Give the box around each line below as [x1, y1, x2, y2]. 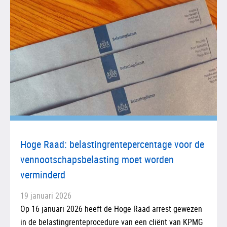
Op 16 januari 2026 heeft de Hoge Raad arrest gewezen [20, 203, 202, 214]
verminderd [20, 167, 65, 181]
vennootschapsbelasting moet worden [20, 152, 174, 166]
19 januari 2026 [20, 190, 71, 201]
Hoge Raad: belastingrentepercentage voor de [20, 137, 204, 151]
